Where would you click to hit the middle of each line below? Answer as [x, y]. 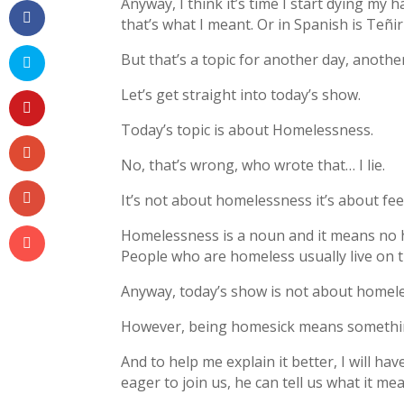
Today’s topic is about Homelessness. [248, 130]
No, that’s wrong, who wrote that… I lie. [253, 165]
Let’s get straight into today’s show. [241, 95]
